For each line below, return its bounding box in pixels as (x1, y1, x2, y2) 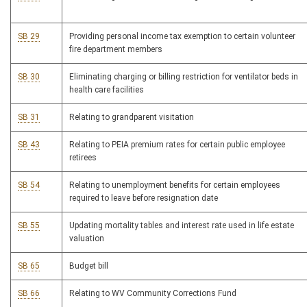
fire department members (69, 45, 162, 55)
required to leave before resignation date (69, 193, 218, 204)
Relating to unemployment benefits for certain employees (69, 180, 280, 191)
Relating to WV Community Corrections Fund (69, 288, 236, 299)
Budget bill (69, 261, 108, 271)
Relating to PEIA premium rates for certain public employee (69, 140, 285, 150)
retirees (69, 153, 97, 163)
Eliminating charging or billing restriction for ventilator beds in (69, 72, 298, 82)
